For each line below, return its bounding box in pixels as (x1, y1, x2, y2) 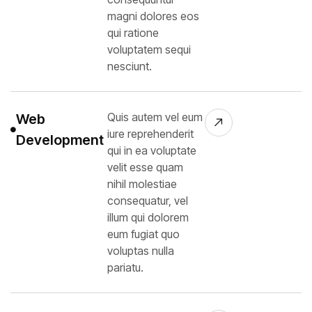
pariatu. (107, 260, 144, 274)
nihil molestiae (107, 176, 178, 191)
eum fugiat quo (107, 226, 180, 241)
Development (16, 131, 104, 148)
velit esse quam (107, 159, 184, 174)
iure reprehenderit (107, 126, 194, 141)
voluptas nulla (107, 243, 175, 258)
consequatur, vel (107, 193, 189, 208)
